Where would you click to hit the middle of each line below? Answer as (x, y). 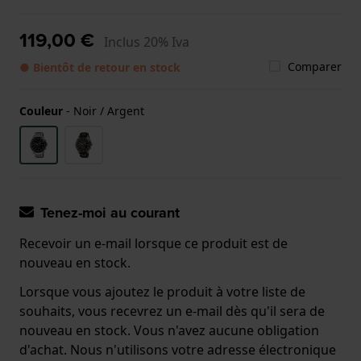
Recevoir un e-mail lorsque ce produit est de (154, 243)
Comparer (315, 66)
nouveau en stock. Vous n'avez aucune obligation (169, 330)
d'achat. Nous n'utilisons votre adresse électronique (178, 349)
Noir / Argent (109, 110)
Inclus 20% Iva (147, 41)
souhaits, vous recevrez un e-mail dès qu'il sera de (172, 311)
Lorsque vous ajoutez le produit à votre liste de (162, 291)
